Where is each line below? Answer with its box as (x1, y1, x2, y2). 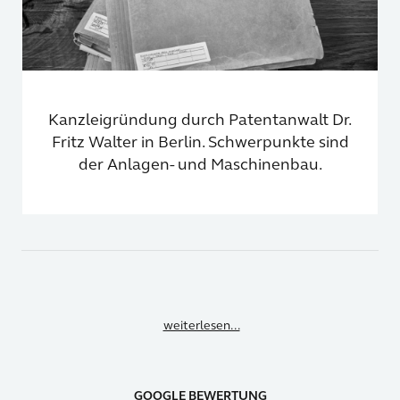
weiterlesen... (162, 318, 240, 334)
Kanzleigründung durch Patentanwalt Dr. (48, 110, 352, 130)
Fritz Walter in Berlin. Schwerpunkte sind (51, 132, 349, 153)
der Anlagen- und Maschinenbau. (78, 154, 322, 175)
